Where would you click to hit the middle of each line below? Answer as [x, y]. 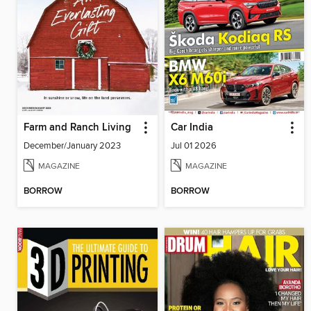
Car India [192, 127]
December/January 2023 [72, 145]
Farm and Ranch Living [77, 127]
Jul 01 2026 [193, 145]
